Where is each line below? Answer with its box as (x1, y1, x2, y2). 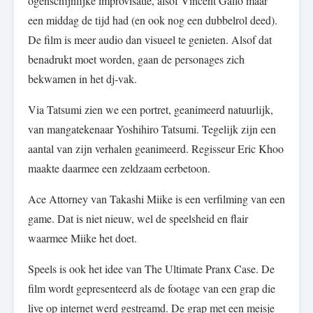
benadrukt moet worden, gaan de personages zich (28, 52, 245, 67)
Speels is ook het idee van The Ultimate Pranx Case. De (28, 261, 275, 277)
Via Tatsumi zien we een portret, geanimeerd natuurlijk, (28, 102, 273, 117)
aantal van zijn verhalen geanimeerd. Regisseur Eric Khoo (28, 141, 284, 156)
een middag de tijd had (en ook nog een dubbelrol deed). (28, 13, 277, 28)
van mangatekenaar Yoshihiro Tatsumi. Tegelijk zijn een (28, 122, 276, 137)
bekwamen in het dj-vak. (28, 71, 137, 87)
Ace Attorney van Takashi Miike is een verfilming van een (28, 191, 285, 207)
